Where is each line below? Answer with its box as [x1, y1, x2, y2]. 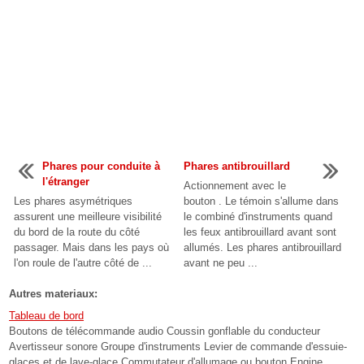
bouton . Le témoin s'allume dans [184, 194, 340, 207]
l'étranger [42, 175, 90, 188]
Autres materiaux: [9, 288, 98, 301]
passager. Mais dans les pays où [14, 240, 170, 253]
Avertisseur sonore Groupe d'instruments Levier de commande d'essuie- [9, 340, 348, 353]
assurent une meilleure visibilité [14, 210, 162, 223]
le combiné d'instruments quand [184, 210, 333, 223]
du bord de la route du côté [14, 225, 141, 238]
